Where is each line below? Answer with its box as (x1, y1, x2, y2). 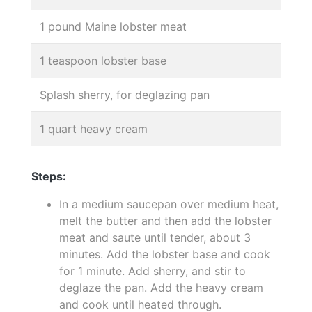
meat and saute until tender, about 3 (59, 230, 251, 244)
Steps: (31, 169, 66, 183)
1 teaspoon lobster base (40, 53, 166, 68)
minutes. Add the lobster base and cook (59, 247, 270, 261)
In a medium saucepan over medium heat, (59, 196, 279, 211)
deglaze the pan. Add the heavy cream (59, 280, 263, 295)
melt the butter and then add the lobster (59, 213, 272, 228)
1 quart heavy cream (40, 121, 148, 136)
